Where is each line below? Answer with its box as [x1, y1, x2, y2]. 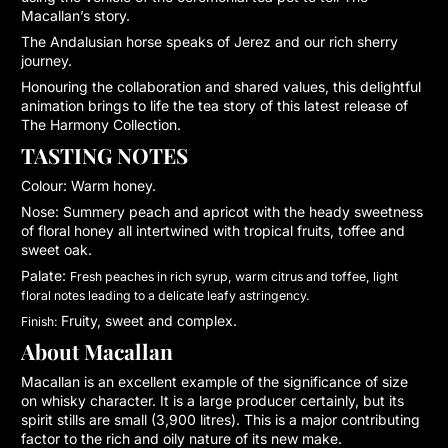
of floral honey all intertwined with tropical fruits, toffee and [21, 221, 405, 239]
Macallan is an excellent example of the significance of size [21, 372, 408, 390]
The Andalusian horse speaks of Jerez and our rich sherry [21, 32, 398, 50]
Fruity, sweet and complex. [61, 311, 237, 329]
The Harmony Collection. [21, 115, 181, 133]
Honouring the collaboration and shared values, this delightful [21, 77, 421, 95]
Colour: [21, 176, 71, 194]
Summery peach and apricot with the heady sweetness [63, 202, 423, 220]
